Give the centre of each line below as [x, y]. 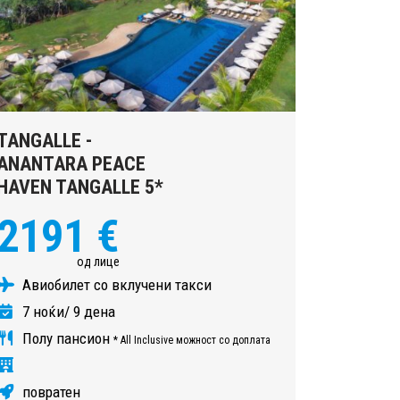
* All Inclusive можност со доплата [192, 340]
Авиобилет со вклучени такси [115, 284]
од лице [98, 261]
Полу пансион [66, 338]
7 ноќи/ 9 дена [67, 311]
